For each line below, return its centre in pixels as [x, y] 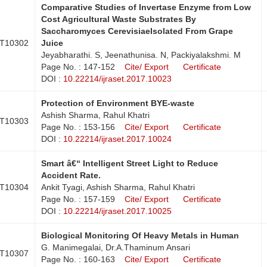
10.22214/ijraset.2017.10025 [117, 211]
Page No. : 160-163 [78, 259]
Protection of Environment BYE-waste [118, 103]
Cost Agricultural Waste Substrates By [119, 19]
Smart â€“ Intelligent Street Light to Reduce [130, 163]
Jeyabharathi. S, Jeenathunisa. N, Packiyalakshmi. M [141, 55]
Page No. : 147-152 [78, 66]
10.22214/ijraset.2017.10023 [117, 78]
